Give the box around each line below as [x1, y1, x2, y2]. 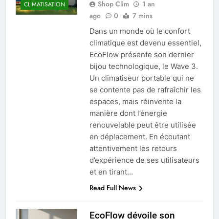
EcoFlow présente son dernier [89, 49, 194, 59]
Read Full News [89, 182, 136, 193]
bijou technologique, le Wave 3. [89, 61, 198, 71]
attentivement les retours [89, 143, 177, 153]
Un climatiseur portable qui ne [89, 73, 194, 83]
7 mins [132, 10, 153, 21]
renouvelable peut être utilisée [89, 120, 196, 130]
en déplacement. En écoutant [89, 131, 190, 141]
